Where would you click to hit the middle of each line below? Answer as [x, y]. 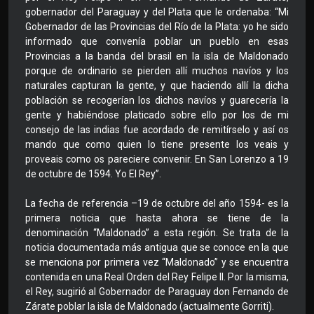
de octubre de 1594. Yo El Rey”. [93, 174]
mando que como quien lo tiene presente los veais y [157, 145]
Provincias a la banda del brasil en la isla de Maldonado [157, 56]
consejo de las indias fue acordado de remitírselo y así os [157, 130]
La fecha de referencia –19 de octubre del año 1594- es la [157, 204]
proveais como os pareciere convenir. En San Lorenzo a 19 [157, 159]
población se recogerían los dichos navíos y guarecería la [157, 101]
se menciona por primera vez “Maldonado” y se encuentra [157, 262]
